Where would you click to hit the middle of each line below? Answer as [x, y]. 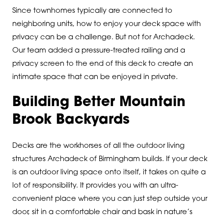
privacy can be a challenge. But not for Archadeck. [103, 37]
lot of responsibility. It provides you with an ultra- [95, 186]
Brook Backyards [71, 121]
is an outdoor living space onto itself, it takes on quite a [109, 172]
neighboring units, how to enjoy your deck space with [106, 24]
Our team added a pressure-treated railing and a [98, 51]
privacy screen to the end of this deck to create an [102, 64]
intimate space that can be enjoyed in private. [95, 77]
